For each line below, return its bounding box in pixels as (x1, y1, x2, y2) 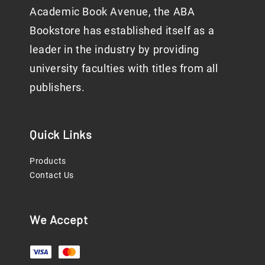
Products (30, 156, 66, 166)
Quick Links (30, 127, 92, 142)
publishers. (30, 81, 85, 94)
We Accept (30, 212, 88, 227)
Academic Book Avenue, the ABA (30, 5, 195, 18)
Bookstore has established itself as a (30, 24, 215, 37)
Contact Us (30, 170, 74, 180)
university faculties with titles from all (30, 62, 218, 75)
